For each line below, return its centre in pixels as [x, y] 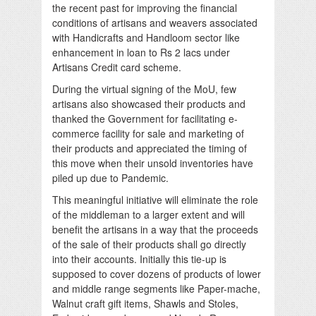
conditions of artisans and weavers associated [155, 22]
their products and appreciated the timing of [150, 148]
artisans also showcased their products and [149, 103]
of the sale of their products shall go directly [149, 244]
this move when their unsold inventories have [153, 163]
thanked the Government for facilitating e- [145, 118]
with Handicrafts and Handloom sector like [146, 37]
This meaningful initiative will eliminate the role [155, 199]
